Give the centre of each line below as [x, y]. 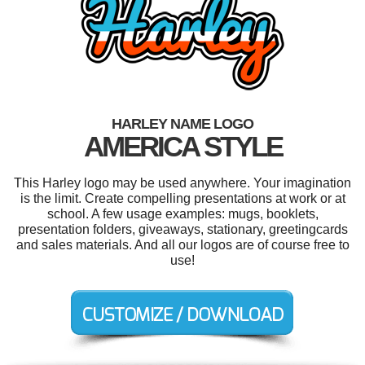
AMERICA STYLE [182, 146]
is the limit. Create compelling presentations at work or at [182, 198]
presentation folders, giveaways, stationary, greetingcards [182, 229]
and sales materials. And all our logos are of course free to [182, 244]
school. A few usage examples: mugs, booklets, [182, 213]
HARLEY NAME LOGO [182, 123]
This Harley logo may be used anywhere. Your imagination [182, 182]
